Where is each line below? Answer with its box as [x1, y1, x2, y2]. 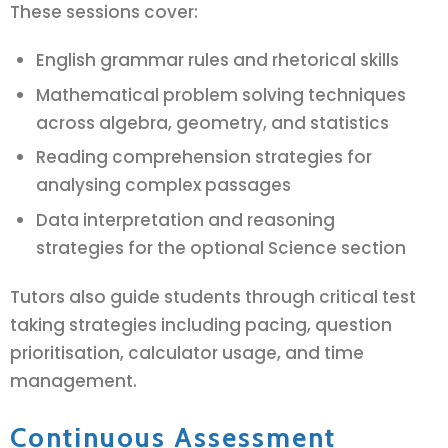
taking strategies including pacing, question [10, 312, 392, 337]
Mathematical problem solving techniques [35, 82, 406, 107]
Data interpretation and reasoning [35, 208, 335, 233]
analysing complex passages [35, 173, 291, 198]
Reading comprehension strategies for [35, 145, 372, 170]
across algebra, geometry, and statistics [35, 110, 389, 135]
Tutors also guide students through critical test [10, 284, 416, 309]
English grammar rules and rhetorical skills [35, 47, 399, 72]
